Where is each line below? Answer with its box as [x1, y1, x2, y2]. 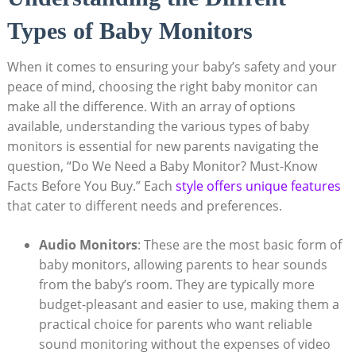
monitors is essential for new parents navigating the [6, 137, 319, 155]
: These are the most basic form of [137, 235, 342, 253]
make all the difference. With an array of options [6, 97, 296, 115]
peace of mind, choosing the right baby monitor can [6, 77, 318, 95]
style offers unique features [175, 176, 341, 195]
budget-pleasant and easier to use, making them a [38, 295, 339, 313]
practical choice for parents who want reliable [38, 315, 312, 333]
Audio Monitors [38, 235, 137, 253]
